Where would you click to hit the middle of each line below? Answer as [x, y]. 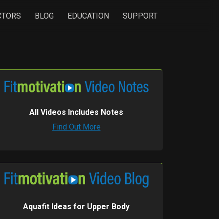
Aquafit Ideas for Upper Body [76, 206]
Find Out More [76, 127]
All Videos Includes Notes [76, 112]
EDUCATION [88, 16]
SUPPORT [140, 16]
